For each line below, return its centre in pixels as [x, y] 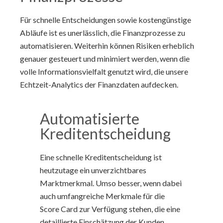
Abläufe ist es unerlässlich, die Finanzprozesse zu [103, 33]
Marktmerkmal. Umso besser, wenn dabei [111, 183]
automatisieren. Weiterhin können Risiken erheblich [107, 46]
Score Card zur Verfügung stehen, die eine [110, 209]
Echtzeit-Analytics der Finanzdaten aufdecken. [99, 85]
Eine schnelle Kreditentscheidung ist [101, 157]
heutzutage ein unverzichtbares [93, 170]
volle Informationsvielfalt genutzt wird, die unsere [104, 72]
